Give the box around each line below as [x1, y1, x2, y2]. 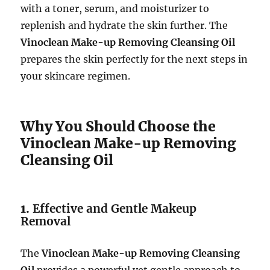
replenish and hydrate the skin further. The [20, 19, 228, 31]
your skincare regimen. [20, 69, 131, 82]
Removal [20, 213, 71, 228]
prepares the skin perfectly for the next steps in [20, 52, 248, 65]
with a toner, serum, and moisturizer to [20, 2, 210, 14]
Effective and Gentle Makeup [33, 201, 197, 216]
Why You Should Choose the [20, 117, 216, 135]
